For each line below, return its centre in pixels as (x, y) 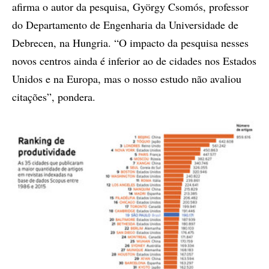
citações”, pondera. (54, 96)
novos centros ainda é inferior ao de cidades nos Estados (134, 60)
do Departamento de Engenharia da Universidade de (125, 24)
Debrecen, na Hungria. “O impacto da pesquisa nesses (130, 42)
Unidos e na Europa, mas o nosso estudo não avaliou (127, 78)
